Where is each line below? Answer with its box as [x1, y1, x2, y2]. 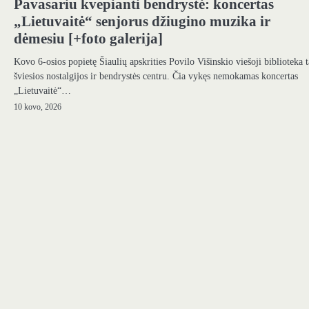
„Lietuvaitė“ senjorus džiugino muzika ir [14, 12, 270, 30]
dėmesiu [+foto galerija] [14, 30, 163, 47]
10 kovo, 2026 [14, 102, 61, 112]
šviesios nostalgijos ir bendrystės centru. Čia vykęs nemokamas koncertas [14, 70, 298, 81]
